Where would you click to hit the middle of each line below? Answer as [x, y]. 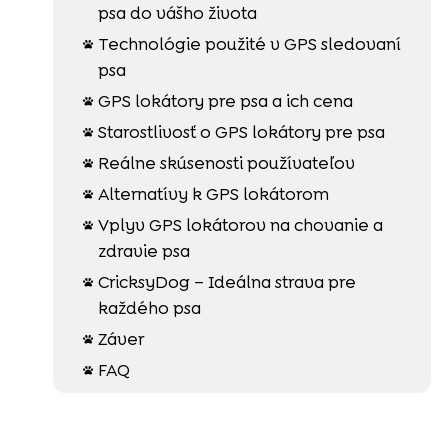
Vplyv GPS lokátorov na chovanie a [240, 224]
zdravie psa [143, 250]
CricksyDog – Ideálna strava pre [226, 281]
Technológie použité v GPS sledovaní [249, 43]
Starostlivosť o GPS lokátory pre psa [241, 131]
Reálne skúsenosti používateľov [226, 162]
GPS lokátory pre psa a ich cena [225, 100]
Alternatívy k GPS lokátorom [213, 193]
